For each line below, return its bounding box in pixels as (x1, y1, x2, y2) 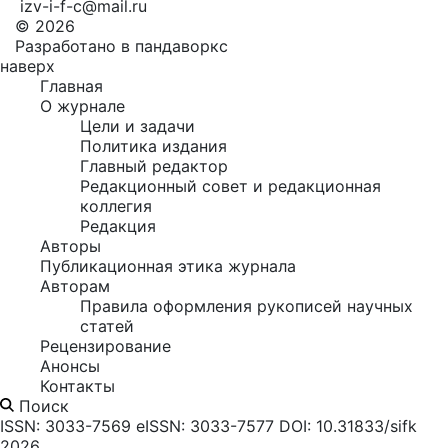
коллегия (80, 196, 152, 216)
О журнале (40, 96, 125, 116)
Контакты (40, 376, 115, 396)
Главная (40, 76, 103, 96)
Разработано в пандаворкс (15, 36, 228, 56)
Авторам (40, 276, 110, 296)
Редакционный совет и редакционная (80, 176, 381, 196)
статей (80, 316, 134, 336)
